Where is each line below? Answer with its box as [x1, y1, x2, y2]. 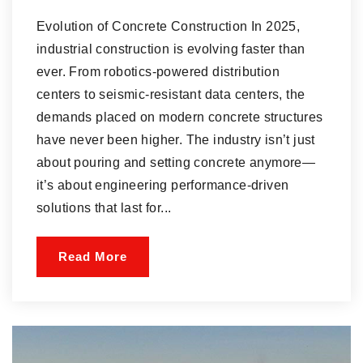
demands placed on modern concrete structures [36, 109, 323, 124]
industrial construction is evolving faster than [36, 41, 305, 56]
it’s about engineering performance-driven [36, 177, 289, 192]
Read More [58, 249, 127, 263]
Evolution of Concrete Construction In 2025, [36, 19, 301, 33]
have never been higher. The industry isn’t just [36, 132, 315, 147]
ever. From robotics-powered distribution [36, 64, 280, 79]
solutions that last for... [36, 200, 172, 215]
